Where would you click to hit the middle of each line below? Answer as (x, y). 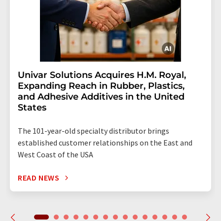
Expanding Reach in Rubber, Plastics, (101, 86)
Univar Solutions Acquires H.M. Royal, (102, 75)
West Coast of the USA (55, 154)
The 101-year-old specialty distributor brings (93, 131)
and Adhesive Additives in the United (101, 97)
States (32, 108)
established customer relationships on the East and (105, 143)
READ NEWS (39, 178)
